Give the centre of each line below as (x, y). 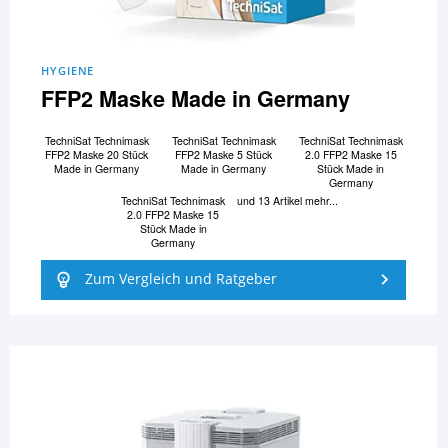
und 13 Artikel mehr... (287, 200)
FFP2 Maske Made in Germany (196, 98)
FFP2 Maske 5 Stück (224, 155)
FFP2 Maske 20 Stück (97, 155)
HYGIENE (68, 70)
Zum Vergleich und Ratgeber (180, 279)
